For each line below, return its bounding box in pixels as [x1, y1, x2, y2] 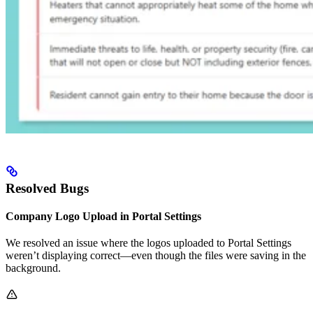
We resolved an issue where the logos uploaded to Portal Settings [6, 237, 291, 249]
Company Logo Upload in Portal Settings [6, 210, 201, 223]
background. [6, 262, 61, 275]
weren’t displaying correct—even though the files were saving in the [6, 249, 306, 262]
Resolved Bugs [6, 181, 89, 196]
